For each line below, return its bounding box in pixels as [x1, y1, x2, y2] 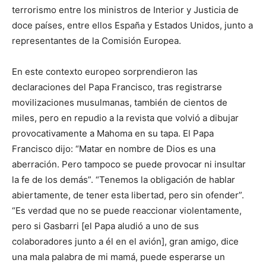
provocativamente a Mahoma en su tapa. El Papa [12, 128, 214, 139]
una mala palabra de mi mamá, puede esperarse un [12, 251, 225, 262]
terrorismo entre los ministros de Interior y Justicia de [12, 4, 239, 15]
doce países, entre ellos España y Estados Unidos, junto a [12, 20, 253, 31]
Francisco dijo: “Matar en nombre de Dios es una [12, 143, 216, 154]
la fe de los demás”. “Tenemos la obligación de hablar [12, 174, 235, 185]
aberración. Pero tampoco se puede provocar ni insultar [12, 159, 246, 170]
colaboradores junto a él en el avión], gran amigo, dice [12, 236, 239, 247]
